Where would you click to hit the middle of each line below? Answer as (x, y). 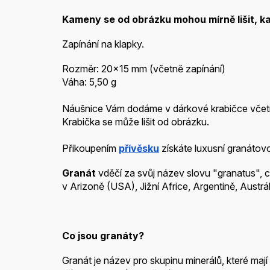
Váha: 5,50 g (89, 82)
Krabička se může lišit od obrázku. (136, 122)
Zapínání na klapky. (103, 44)
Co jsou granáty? (103, 236)
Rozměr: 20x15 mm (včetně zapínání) (144, 69)
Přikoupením (90, 149)
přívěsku (139, 149)
